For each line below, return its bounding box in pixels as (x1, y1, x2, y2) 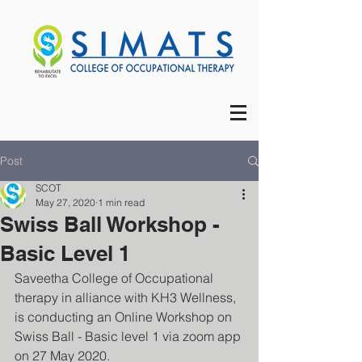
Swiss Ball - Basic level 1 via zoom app (15, 328, 244, 344)
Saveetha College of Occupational (15, 270, 217, 286)
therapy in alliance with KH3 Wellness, (15, 289, 239, 305)
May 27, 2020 (36, 196, 95, 208)
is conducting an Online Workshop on (15, 309, 235, 325)
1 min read (98, 196, 145, 208)
